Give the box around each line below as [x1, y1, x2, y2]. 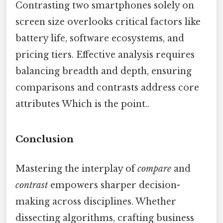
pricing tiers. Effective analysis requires [15, 49, 195, 61]
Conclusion [15, 133, 74, 145]
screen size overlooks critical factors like [15, 16, 201, 28]
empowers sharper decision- [48, 180, 180, 191]
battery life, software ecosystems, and [15, 33, 184, 44]
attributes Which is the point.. [15, 99, 149, 110]
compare [137, 163, 171, 175]
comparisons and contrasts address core [15, 82, 199, 94]
